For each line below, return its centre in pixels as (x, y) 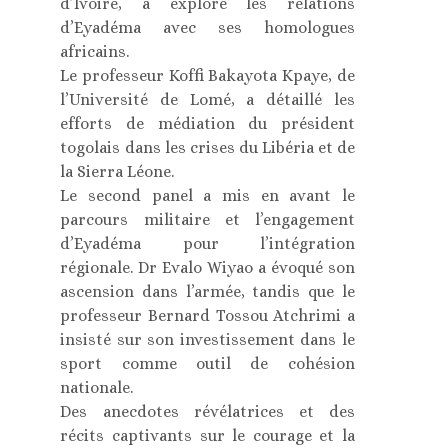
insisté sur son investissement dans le (207, 340)
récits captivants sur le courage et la (207, 436)
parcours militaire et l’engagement (207, 220)
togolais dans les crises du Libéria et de (207, 148)
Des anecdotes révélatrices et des (207, 412)
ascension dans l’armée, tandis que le (207, 292)
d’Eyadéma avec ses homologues (207, 28)
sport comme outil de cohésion (207, 364)
